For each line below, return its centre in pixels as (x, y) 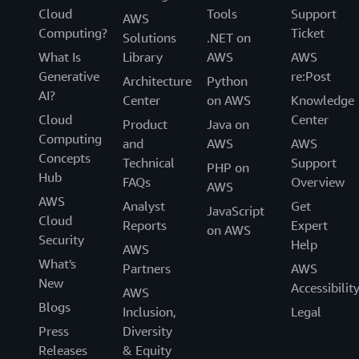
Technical (149, 163)
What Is (60, 57)
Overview (318, 182)
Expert (309, 226)
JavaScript (236, 211)
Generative (69, 77)
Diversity (147, 331)
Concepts (65, 158)
